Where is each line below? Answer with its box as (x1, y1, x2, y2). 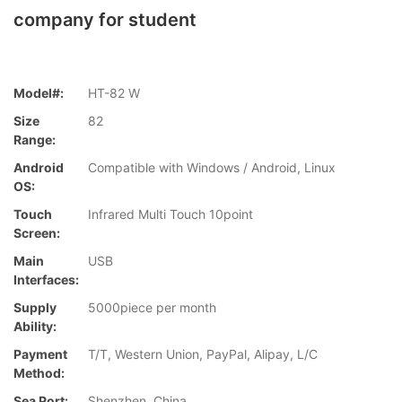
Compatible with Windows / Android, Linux (88, 160, 336, 176)
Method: (13, 365, 65, 381)
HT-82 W (88, 85, 140, 101)
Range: (13, 132, 56, 148)
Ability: (13, 319, 57, 335)
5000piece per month (88, 300, 216, 316)
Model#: (13, 85, 64, 101)
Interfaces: (13, 272, 79, 288)
